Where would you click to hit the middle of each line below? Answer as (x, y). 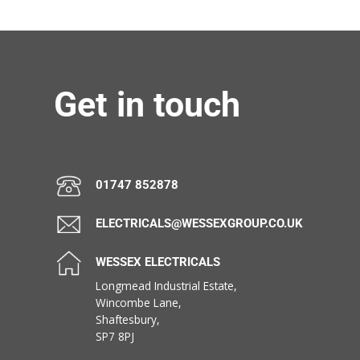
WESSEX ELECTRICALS (158, 262)
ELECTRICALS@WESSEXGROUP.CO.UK (200, 223)
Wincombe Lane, (139, 303)
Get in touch (147, 105)
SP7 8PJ (115, 336)
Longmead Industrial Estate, (167, 286)
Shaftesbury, (128, 319)
